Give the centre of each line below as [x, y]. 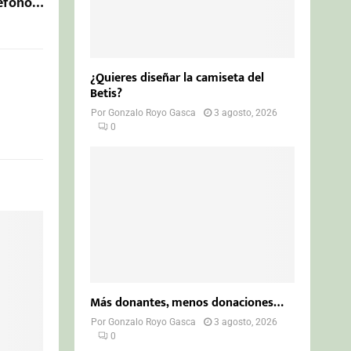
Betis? [107, 93]
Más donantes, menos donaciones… [187, 302]
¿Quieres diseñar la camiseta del [177, 78]
